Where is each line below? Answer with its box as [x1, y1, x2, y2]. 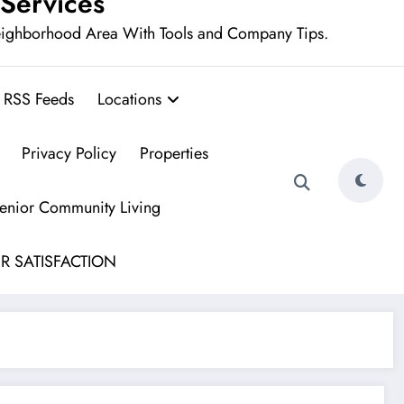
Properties [140, 141, 208, 165]
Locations [97, 87, 161, 111]
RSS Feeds [4, 87, 74, 111]
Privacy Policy [22, 141, 116, 165]
